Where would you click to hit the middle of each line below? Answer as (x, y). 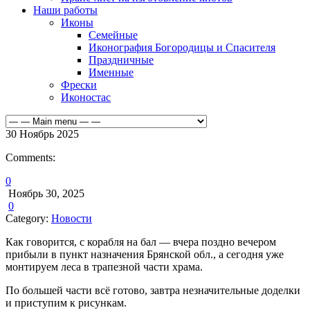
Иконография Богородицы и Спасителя (182, 47)
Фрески (79, 85)
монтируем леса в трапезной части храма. (104, 267)
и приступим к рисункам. (66, 303)
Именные (111, 72)
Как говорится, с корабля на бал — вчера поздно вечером (141, 242)
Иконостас (86, 97)
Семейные (113, 35)
